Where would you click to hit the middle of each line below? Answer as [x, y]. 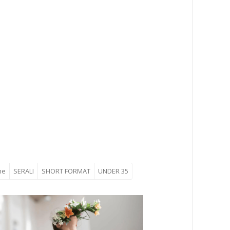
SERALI [23, 171]
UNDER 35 [113, 171]
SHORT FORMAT [66, 171]
